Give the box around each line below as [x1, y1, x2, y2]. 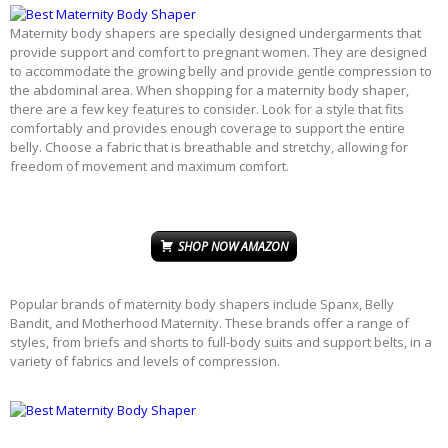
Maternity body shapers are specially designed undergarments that [10, 23, 421, 42]
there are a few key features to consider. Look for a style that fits [10, 99, 404, 118]
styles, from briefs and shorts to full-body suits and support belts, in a [10, 332, 432, 351]
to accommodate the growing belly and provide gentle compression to [10, 61, 432, 80]
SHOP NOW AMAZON [178, 237, 288, 255]
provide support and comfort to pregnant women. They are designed [10, 42, 427, 61]
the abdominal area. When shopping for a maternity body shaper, [10, 80, 409, 99]
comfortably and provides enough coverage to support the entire [10, 118, 405, 137]
